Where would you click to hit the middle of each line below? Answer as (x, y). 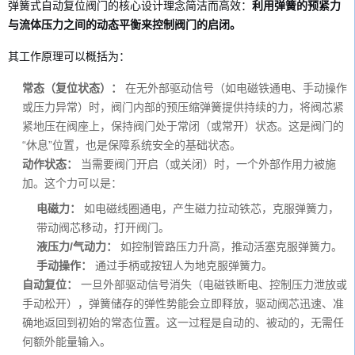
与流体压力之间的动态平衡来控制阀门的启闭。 (124, 25)
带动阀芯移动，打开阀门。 (103, 227)
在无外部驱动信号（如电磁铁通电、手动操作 (235, 88)
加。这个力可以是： (72, 183)
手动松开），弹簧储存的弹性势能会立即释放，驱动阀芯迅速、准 (183, 303)
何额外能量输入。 (67, 342)
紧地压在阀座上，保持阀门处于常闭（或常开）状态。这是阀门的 (183, 126)
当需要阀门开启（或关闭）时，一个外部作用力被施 (207, 164)
